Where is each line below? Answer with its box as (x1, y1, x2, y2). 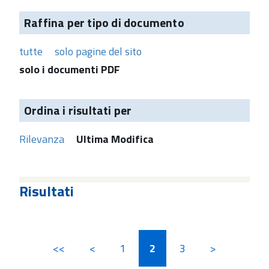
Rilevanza (19, 130, 64, 147)
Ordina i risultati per (24, 100, 132, 119)
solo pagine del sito (55, 43, 142, 59)
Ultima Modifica (76, 130, 154, 147)
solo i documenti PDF (19, 61, 120, 77)
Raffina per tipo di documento (24, 13, 184, 32)
